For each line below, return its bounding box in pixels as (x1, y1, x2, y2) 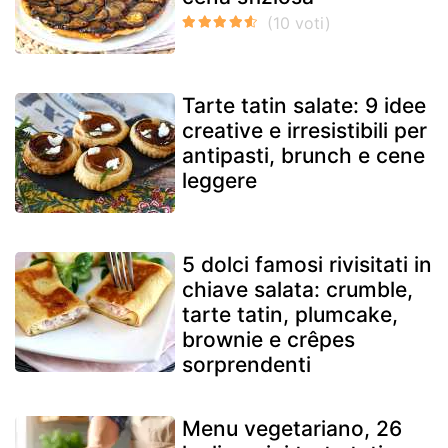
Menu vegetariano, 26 (182, 415, 402, 441)
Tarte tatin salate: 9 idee (182, 92, 426, 118)
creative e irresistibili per (182, 117, 427, 143)
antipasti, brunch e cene (182, 142, 425, 168)
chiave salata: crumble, (182, 276, 413, 302)
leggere (182, 167, 257, 193)
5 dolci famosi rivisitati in (182, 251, 432, 277)
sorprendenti (182, 351, 311, 377)
